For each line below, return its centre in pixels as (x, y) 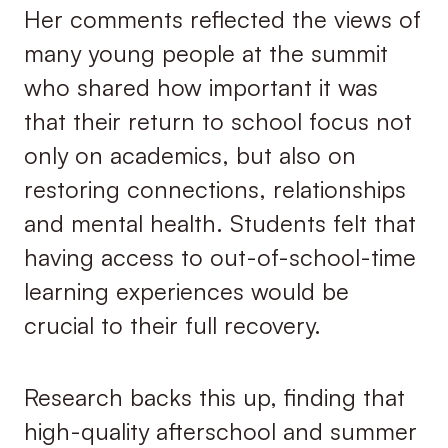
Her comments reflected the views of (222, 18)
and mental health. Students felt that (219, 222)
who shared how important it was (200, 86)
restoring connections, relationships (214, 188)
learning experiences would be (186, 290)
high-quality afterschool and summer (220, 431)
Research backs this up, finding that (214, 397)
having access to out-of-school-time (219, 256)
